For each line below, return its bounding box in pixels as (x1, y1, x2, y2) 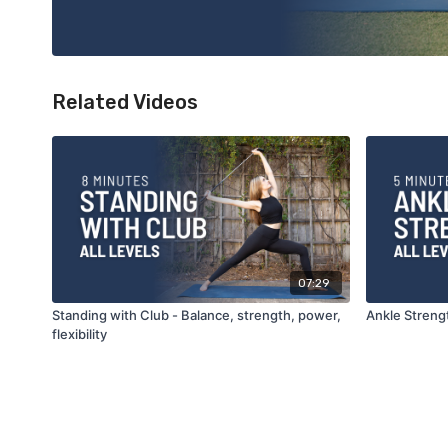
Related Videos (52, 89, 198, 114)
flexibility (52, 325, 107, 342)
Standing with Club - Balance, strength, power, (52, 306, 341, 323)
